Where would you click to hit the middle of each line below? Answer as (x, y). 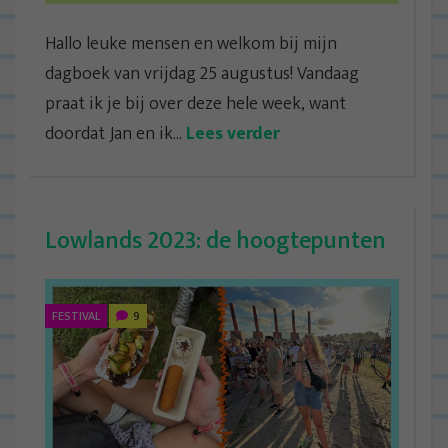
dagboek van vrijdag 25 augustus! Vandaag (202, 74)
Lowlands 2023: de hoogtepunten (215, 241)
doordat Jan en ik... (115, 134)
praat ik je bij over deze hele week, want (195, 104)
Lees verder (233, 134)
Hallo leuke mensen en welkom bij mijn (191, 44)
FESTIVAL (76, 316)
